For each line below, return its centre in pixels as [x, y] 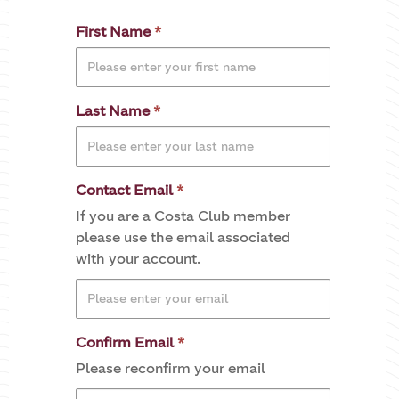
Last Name [113, 110]
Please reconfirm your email [171, 368]
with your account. [138, 258]
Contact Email [124, 190]
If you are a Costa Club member [183, 216]
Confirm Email [125, 342]
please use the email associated [183, 237]
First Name [113, 31]
